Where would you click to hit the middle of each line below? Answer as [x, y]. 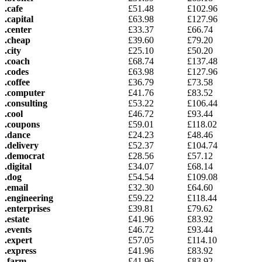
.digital [18, 166]
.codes [17, 71]
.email [16, 187]
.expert [18, 240]
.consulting [26, 103]
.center [18, 29]
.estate [17, 219]
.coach [17, 61]
